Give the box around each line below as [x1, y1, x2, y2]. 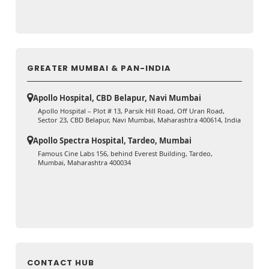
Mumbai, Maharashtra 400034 [38, 158, 131, 168]
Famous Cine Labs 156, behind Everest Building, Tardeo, [38, 149, 213, 159]
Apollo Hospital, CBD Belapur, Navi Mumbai [33, 92, 202, 104]
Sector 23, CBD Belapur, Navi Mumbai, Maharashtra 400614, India [38, 115, 241, 125]
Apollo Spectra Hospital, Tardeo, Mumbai [33, 135, 192, 147]
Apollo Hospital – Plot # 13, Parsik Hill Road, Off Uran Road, [38, 106, 225, 116]
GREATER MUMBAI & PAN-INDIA [27, 62, 172, 74]
